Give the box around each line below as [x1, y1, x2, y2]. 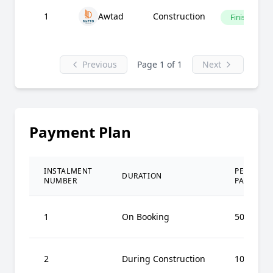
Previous [82, 58, 117, 70]
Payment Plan [29, 122, 131, 142]
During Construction [122, 253, 205, 264]
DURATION [122, 171, 162, 181]
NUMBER [44, 175, 77, 186]
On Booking [122, 211, 169, 222]
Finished [230, 12, 258, 23]
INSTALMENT [44, 166, 93, 176]
